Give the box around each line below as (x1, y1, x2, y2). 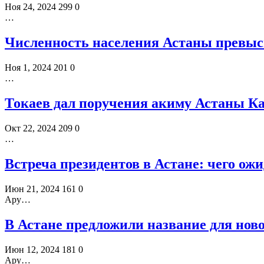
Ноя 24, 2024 (5, 2, 56, 12)
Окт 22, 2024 (5, 123, 56, 133)
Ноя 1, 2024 (5, 62, 51, 73)
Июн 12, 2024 (5, 244, 60, 255)
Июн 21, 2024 (5, 183, 60, 194)
